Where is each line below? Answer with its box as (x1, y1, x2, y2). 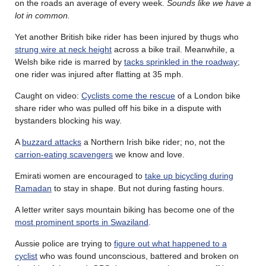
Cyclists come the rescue (81, 90, 175, 100)
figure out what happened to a (114, 238, 227, 248)
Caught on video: (15, 90, 81, 100)
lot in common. (15, 10, 70, 20)
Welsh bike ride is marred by (15, 56, 124, 66)
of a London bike (175, 90, 240, 100)
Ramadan (15, 183, 52, 193)
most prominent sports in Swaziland (15, 217, 148, 227)
